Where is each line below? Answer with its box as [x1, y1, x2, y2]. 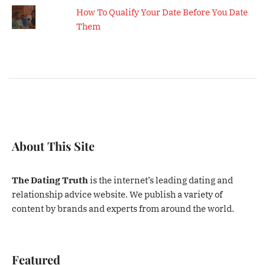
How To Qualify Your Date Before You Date [76, 6, 248, 18]
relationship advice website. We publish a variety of [12, 188, 223, 200]
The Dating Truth [12, 174, 89, 186]
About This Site [12, 137, 95, 154]
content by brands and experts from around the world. [12, 202, 235, 214]
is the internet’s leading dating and [88, 174, 234, 186]
